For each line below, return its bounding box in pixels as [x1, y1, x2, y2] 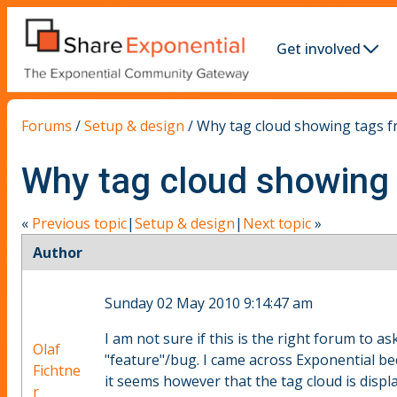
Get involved [276, 39, 361, 59]
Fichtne [33, 361, 81, 381]
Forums [21, 115, 72, 136]
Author [33, 243, 82, 263]
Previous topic [32, 214, 127, 234]
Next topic [243, 214, 311, 234]
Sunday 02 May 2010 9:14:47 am [105, 293, 313, 314]
